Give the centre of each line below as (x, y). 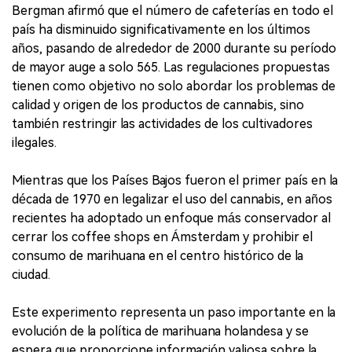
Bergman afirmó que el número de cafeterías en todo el (172, 10)
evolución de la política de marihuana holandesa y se (160, 331)
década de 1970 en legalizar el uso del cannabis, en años (172, 199)
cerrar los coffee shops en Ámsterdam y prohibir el (162, 236)
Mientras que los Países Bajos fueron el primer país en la (175, 180)
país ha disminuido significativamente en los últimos (161, 29)
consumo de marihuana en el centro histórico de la (158, 255)
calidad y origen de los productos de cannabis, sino (158, 104)
